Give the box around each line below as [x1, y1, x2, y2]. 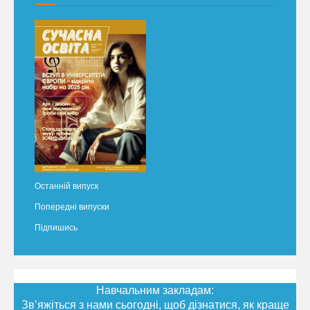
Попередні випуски [35, 201, 109, 212]
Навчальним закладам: [96, 284, 214, 296]
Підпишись [35, 222, 77, 232]
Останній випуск [35, 181, 98, 191]
